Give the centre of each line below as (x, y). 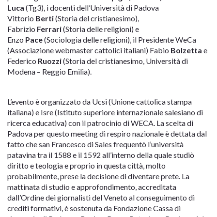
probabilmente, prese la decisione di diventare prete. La (98, 176)
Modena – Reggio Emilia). (49, 72)
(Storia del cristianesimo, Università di (125, 61)
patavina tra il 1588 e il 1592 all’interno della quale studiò (101, 155)
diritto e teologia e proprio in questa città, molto (86, 166)
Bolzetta (186, 50)
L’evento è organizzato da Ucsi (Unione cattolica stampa (100, 102)
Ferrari (49, 29)
